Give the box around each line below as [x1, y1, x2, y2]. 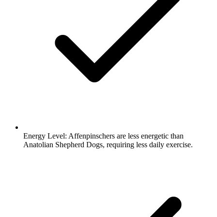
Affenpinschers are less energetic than [67, 131, 184, 140]
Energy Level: [23, 131, 67, 140]
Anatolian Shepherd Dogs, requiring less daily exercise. [23, 140, 193, 149]
